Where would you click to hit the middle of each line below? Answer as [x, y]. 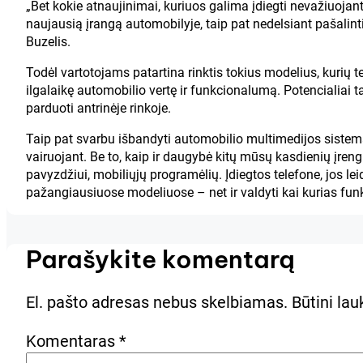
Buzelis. [48, 41]
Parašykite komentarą [160, 259]
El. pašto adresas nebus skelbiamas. [157, 302]
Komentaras [73, 341]
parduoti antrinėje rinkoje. [98, 108]
